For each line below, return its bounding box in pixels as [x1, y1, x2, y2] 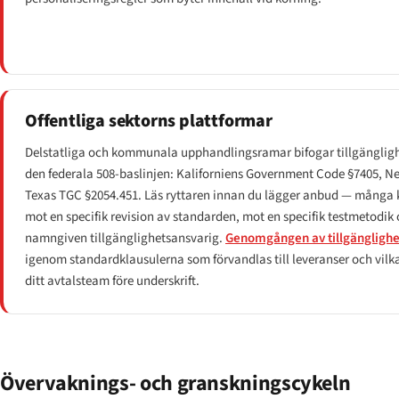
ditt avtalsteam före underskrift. [25, 271, 199, 290]
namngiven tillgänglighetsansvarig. [25, 228, 225, 248]
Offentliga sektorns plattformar [25, 108, 273, 134]
